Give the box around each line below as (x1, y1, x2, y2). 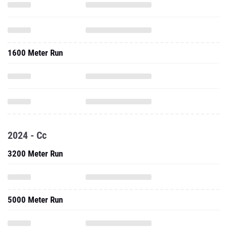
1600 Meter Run (8, 48, 63, 58)
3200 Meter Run (8, 148, 63, 159)
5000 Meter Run (8, 195, 63, 205)
